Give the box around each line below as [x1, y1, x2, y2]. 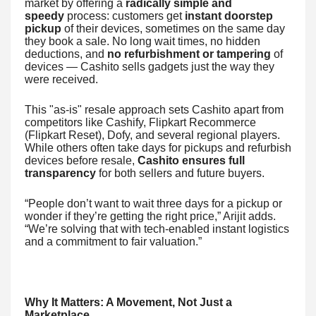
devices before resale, [25, 154, 138, 166]
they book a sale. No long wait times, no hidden [25, 35, 260, 47]
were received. [25, 73, 98, 85]
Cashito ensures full [138, 154, 245, 166]
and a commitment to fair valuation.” [25, 235, 202, 248]
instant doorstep [185, 9, 273, 22]
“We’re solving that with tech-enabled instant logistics [25, 222, 289, 235]
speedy [25, 9, 64, 22]
